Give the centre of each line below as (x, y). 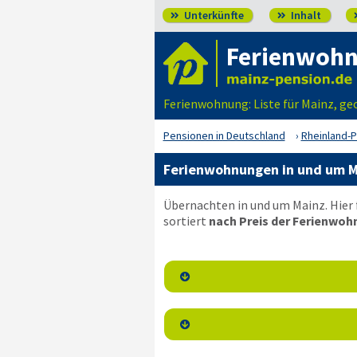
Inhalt (304, 15)
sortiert (186, 221)
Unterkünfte (212, 15)
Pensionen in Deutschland (224, 135)
